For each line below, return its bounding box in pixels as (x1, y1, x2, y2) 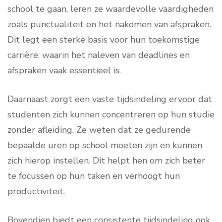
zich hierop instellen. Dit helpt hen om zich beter (7, 155, 205, 167)
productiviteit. (7, 185, 65, 198)
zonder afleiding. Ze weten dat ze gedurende (7, 124, 191, 136)
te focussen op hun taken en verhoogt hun (7, 170, 180, 182)
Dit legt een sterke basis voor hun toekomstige (7, 34, 200, 46)
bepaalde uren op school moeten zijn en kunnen (7, 139, 202, 152)
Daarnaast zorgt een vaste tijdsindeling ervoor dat (7, 93, 212, 106)
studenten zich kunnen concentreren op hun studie (7, 109, 215, 121)
